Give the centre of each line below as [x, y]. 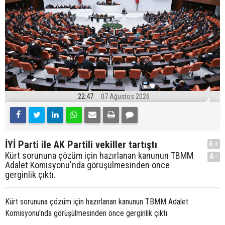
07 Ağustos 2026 [125, 96]
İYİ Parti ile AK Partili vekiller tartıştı [81, 144]
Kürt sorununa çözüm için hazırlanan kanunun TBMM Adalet [97, 201]
